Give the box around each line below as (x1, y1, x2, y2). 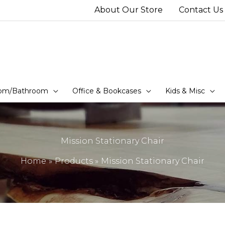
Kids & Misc (165, 86, 205, 95)
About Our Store (94, 5, 163, 15)
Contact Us (179, 5, 223, 15)
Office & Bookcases (72, 86, 141, 95)
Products (54, 156, 93, 166)
